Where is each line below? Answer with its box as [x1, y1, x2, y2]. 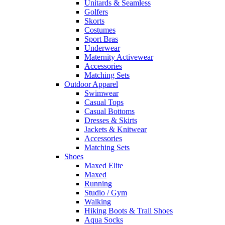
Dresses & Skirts [84, 116, 137, 125]
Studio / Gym [84, 188, 127, 197]
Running [84, 179, 112, 188]
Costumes [84, 26, 116, 35]
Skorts [84, 17, 104, 26]
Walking [84, 197, 111, 206]
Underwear [84, 44, 120, 53]
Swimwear [84, 89, 119, 98]
